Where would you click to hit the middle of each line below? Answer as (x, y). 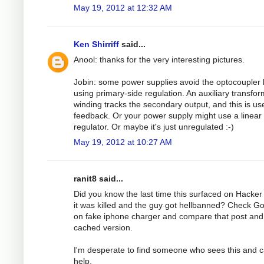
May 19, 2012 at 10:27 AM (123, 142)
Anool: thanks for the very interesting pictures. (159, 59)
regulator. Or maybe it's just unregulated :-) (154, 126)
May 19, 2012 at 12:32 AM (123, 7)
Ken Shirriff (96, 44)
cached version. (103, 227)
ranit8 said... (98, 178)
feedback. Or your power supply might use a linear (168, 115)
